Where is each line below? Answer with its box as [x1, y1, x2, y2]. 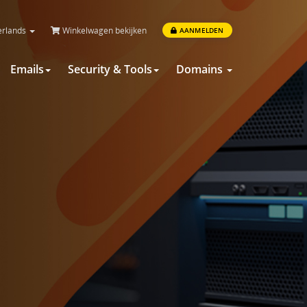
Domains [175, 62, 225, 77]
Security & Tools [67, 62, 152, 77]
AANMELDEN [177, 25, 224, 36]
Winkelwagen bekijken [60, 25, 147, 36]
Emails [10, 62, 44, 77]
